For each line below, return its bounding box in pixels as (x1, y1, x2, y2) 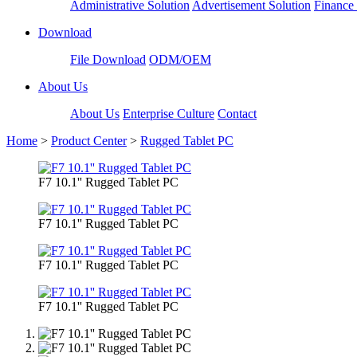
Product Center (51, 133, 127, 147)
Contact (218, 106, 257, 120)
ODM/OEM (149, 52, 211, 66)
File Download (70, 52, 146, 66)
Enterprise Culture (123, 106, 214, 120)
